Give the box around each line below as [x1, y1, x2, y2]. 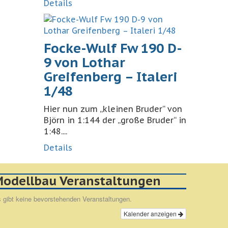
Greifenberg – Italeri [44, 68, 178, 85]
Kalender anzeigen [124, 209, 178, 218]
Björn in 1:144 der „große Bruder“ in [44, 115, 186, 125]
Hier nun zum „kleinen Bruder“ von [44, 104, 182, 114]
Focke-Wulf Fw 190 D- [44, 40, 182, 56]
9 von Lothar [44, 54, 125, 71]
